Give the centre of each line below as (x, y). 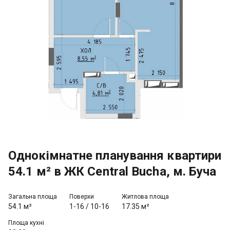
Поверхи (82, 197)
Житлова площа (145, 197)
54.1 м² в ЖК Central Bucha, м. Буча (112, 171)
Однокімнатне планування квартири (115, 156)
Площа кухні (26, 223)
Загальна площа (33, 197)
